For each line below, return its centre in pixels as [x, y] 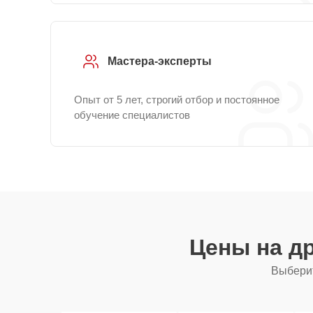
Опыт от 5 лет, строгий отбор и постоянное [177, 100]
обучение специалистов [132, 115]
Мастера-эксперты [160, 61]
